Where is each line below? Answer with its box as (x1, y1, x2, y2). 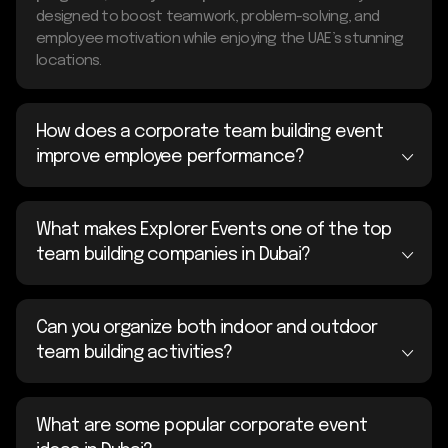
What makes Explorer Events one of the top (36, 220, 392, 239)
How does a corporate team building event (36, 122, 384, 141)
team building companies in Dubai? (36, 245, 311, 264)
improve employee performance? (36, 147, 304, 166)
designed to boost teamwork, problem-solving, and (36, 8, 379, 25)
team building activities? (36, 343, 233, 362)
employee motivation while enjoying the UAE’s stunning (36, 30, 404, 47)
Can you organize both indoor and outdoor (36, 318, 378, 337)
